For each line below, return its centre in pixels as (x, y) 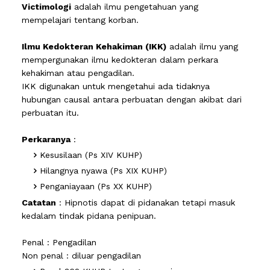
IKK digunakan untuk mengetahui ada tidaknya (116, 86)
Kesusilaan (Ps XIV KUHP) (91, 155)
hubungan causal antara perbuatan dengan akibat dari (132, 100)
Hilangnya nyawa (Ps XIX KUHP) (103, 171)
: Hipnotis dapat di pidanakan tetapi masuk (146, 203)
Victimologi (46, 7)
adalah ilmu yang (202, 47)
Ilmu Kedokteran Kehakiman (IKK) (94, 47)
